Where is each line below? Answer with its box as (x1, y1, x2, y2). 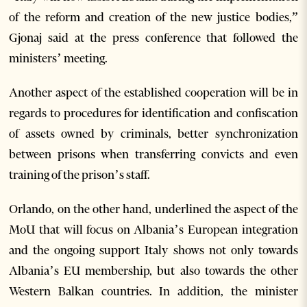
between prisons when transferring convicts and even (9, 146, 298, 162)
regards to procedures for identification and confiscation (9, 105, 298, 121)
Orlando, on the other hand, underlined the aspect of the (9, 201, 298, 217)
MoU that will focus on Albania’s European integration (9, 221, 298, 237)
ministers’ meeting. (9, 50, 108, 66)
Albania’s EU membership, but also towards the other (9, 262, 298, 278)
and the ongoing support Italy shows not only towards (9, 242, 298, 258)
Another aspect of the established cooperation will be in (9, 84, 298, 100)
